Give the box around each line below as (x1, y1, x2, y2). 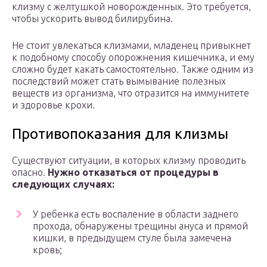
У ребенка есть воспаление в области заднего (33, 209, 238, 220)
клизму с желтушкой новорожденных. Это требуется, (12, 1, 251, 13)
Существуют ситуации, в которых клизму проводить (12, 155, 246, 166)
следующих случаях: (12, 179, 114, 190)
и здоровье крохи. (12, 100, 95, 111)
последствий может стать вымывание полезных (12, 76, 226, 87)
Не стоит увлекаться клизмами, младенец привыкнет (12, 40, 251, 51)
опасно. (12, 167, 48, 178)
